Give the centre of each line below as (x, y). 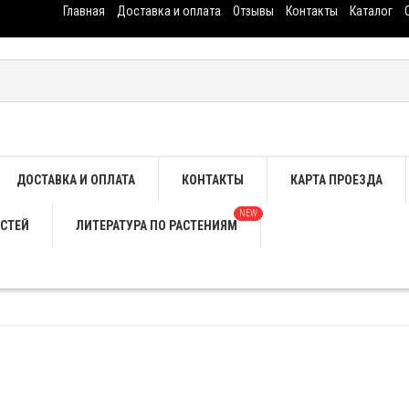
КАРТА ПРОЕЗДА (336, 179)
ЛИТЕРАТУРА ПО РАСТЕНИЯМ (157, 225)
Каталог (371, 11)
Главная (84, 11)
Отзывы (253, 11)
